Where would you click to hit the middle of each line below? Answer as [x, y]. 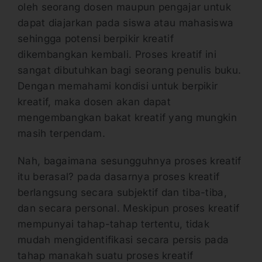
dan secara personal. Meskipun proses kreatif [129, 208]
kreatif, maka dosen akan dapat [94, 102]
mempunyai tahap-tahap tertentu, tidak [114, 224]
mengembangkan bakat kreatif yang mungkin [127, 118]
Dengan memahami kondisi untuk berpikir [118, 86]
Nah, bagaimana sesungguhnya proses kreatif [130, 161]
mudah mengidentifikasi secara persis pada [123, 240]
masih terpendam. [61, 134]
